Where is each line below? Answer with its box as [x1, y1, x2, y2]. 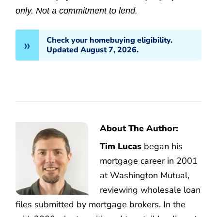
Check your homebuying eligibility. [46, 35, 172, 46]
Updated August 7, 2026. [46, 45, 139, 56]
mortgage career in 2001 [100, 155, 198, 167]
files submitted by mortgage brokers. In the [15, 199, 186, 211]
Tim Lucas [100, 140, 141, 153]
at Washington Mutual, [100, 170, 189, 182]
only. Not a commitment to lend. [15, 6, 138, 16]
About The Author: [100, 123, 178, 135]
